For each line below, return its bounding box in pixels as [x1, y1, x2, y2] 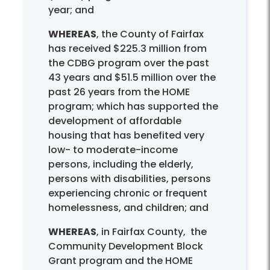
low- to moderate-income [48, 142, 178, 157]
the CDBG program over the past [48, 55, 209, 70]
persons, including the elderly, [48, 157, 193, 171]
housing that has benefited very [48, 128, 204, 142]
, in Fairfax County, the [96, 224, 209, 239]
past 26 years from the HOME [48, 84, 190, 99]
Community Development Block [48, 239, 203, 253]
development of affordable [48, 113, 181, 128]
